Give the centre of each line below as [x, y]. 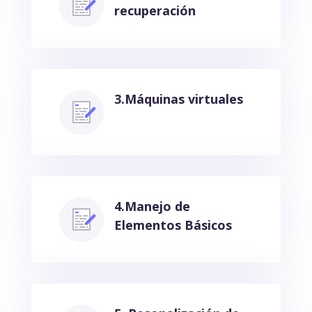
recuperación [155, 10]
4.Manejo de [152, 206]
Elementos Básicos [173, 225]
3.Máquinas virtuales [178, 99]
